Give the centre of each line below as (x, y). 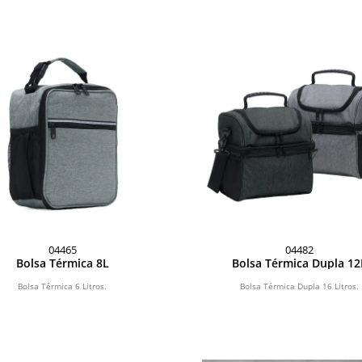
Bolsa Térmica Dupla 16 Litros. (300, 286)
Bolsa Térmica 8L (62, 263)
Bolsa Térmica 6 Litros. (63, 286)
